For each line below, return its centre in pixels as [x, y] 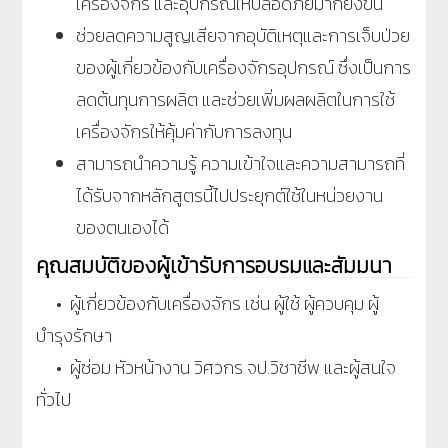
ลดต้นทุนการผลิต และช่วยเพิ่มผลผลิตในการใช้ [235, 99]
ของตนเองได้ [122, 227]
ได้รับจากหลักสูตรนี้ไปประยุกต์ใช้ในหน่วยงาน [229, 195]
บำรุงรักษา [80, 335]
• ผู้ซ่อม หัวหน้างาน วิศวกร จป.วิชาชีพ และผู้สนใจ [216, 367]
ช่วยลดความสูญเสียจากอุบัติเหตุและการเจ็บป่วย [243, 35]
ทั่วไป [53, 399]
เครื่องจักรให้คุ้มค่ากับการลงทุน [184, 131]
